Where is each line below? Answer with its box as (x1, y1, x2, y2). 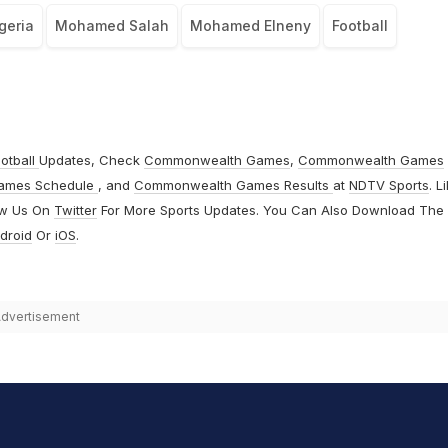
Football (331, 17, 388, 35)
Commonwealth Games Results (133, 177, 333, 194)
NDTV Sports (348, 177, 429, 194)
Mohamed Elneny (189, 17, 311, 35)
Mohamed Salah (54, 17, 169, 35)
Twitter (53, 202, 97, 219)
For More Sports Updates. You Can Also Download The (96, 202, 444, 219)
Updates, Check (38, 152, 144, 169)
